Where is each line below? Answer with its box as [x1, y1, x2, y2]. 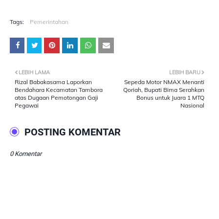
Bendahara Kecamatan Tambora [15, 86, 103, 93]
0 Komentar [10, 150, 42, 157]
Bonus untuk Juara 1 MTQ [136, 94, 204, 101]
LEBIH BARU [169, 69, 200, 76]
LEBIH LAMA [19, 69, 50, 76]
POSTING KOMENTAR [24, 126, 121, 138]
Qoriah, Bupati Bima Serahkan [123, 86, 204, 93]
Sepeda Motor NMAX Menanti [124, 78, 204, 86]
